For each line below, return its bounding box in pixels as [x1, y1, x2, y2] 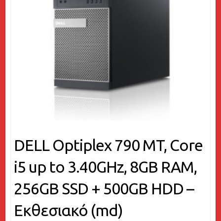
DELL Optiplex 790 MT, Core [13, 136, 203, 154]
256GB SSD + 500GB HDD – [13, 180, 194, 198]
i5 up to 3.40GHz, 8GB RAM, [13, 158, 197, 176]
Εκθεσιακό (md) [13, 201, 123, 220]
